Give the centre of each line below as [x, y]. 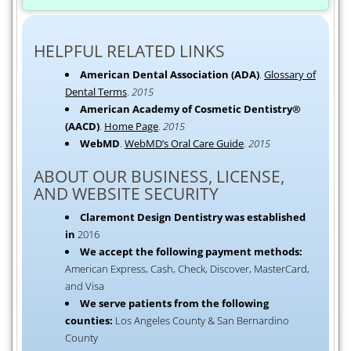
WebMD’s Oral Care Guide [184, 143]
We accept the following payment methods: [191, 251]
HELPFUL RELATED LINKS [129, 51]
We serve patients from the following [174, 303]
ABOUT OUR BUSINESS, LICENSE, [159, 176]
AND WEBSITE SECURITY [126, 193]
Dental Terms [96, 91]
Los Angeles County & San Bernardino [201, 320]
